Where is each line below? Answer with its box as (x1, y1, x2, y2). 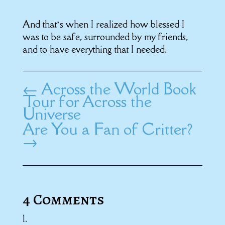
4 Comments (22, 189, 104, 210)
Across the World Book (41, 78, 196, 99)
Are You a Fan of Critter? (22, 119, 192, 140)
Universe (22, 103, 81, 125)
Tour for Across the (22, 91, 152, 112)
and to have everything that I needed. (22, 43, 167, 56)
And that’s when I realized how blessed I (22, 18, 184, 31)
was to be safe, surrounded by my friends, (22, 31, 188, 43)
